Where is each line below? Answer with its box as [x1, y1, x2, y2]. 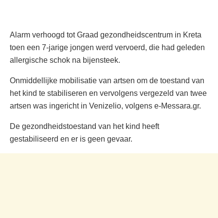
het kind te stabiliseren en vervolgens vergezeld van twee [10, 89, 207, 97]
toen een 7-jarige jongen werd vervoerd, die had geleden [10, 43, 205, 52]
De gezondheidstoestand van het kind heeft [10, 122, 159, 130]
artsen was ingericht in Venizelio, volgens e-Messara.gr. [10, 102, 201, 110]
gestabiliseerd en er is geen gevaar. [10, 135, 132, 143]
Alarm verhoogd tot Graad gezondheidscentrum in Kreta [10, 31, 201, 39]
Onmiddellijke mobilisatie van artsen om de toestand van [10, 76, 204, 85]
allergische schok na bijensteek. [10, 56, 120, 64]
